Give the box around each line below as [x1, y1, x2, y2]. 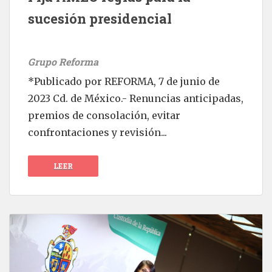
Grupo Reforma [28, 55, 98, 68]
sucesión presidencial [28, 9, 172, 27]
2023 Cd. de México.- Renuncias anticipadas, [28, 92, 243, 104]
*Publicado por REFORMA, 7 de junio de [28, 75, 220, 87]
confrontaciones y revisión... [28, 126, 167, 138]
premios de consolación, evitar [28, 109, 180, 121]
